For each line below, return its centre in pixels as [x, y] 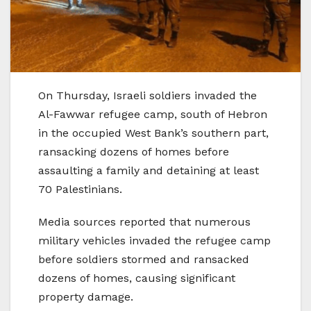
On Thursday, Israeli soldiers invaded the [148, 95]
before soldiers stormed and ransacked [144, 259]
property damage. [86, 296]
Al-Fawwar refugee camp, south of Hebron [153, 114]
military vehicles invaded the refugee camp [154, 240]
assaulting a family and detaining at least [149, 170]
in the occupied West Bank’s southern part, [153, 133]
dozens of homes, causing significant [137, 278]
